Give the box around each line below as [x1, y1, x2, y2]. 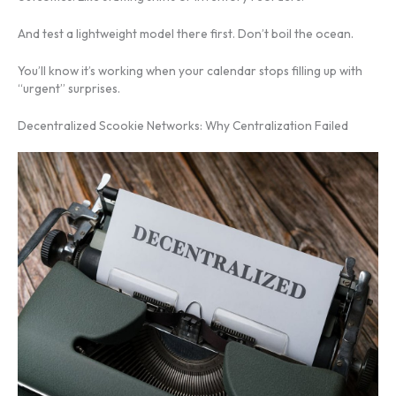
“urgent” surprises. [18, 80, 120, 96]
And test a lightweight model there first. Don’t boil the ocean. [18, 25, 354, 42]
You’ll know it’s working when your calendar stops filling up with [18, 62, 362, 79]
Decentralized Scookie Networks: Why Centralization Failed [18, 117, 348, 133]
